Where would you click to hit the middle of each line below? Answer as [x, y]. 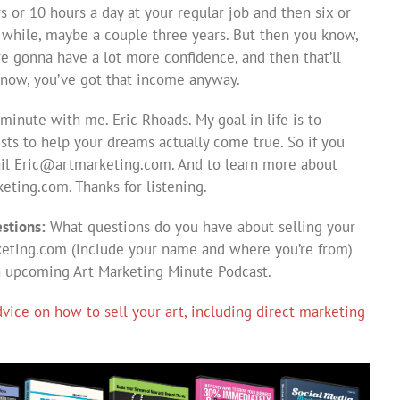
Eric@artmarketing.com [93, 164]
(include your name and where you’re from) [210, 249]
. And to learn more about [254, 164]
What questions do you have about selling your [200, 226]
